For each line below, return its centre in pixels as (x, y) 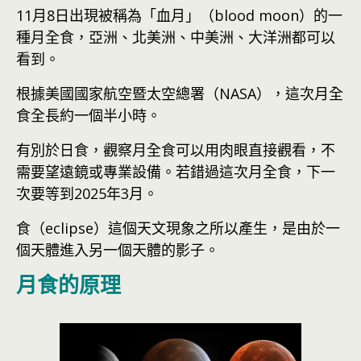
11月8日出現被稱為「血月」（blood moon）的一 (179, 15)
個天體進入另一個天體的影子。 (118, 250)
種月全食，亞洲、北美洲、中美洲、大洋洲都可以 (176, 37)
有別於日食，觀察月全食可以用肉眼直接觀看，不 (176, 150)
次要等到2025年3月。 (87, 193)
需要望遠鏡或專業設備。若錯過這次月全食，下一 (176, 172)
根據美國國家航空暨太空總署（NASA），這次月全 (180, 93)
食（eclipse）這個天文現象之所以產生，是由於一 (178, 228)
